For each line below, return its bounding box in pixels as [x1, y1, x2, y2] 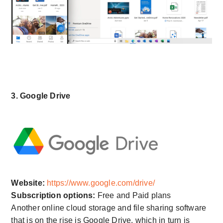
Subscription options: [11, 191, 96, 200]
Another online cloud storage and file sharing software [11, 204, 207, 213]
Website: [11, 179, 47, 188]
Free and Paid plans [95, 191, 171, 200]
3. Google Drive [11, 92, 71, 101]
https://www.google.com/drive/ [47, 179, 155, 188]
